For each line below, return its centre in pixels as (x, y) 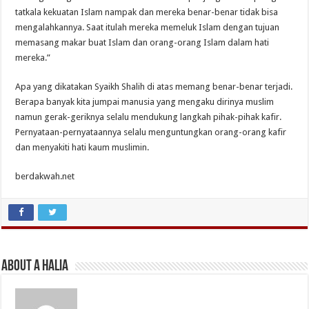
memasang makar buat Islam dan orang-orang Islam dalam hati (142, 43)
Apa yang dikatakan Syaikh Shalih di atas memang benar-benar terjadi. (154, 87)
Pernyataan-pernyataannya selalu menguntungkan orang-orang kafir (151, 132)
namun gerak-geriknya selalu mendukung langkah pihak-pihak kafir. (149, 117)
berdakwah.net (45, 177)
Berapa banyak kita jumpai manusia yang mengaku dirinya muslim (145, 102)
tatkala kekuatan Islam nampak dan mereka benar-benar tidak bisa (147, 12)
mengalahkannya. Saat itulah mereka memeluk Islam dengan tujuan (148, 28)
